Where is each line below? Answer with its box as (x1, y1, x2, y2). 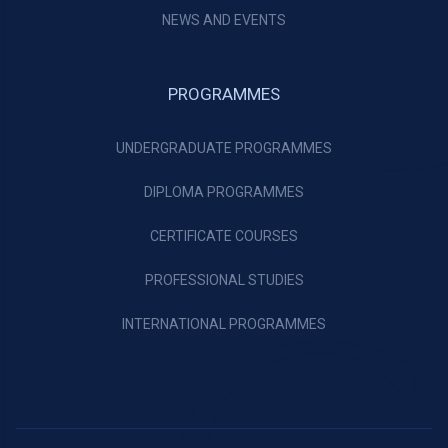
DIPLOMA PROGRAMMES (144, 184, 304, 201)
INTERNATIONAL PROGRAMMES (122, 316, 326, 333)
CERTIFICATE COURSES (150, 228, 298, 245)
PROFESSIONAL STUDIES (144, 272, 304, 289)
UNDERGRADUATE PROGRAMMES (116, 140, 332, 157)
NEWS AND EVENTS (162, 12, 286, 29)
